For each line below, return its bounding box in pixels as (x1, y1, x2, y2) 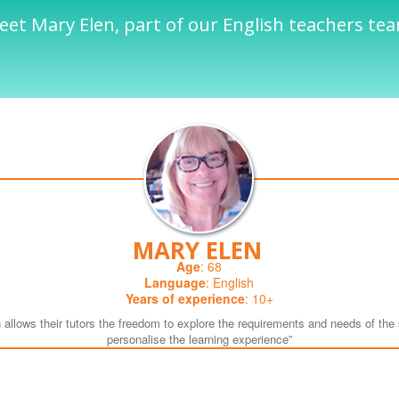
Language (144, 273, 207, 291)
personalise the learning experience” (106, 330, 292, 347)
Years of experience (125, 289, 245, 307)
